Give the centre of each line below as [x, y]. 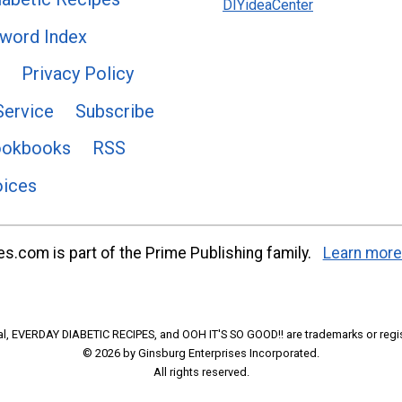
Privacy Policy [78, 74]
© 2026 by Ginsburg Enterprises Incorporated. [201, 353]
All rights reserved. [201, 372]
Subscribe [114, 111]
